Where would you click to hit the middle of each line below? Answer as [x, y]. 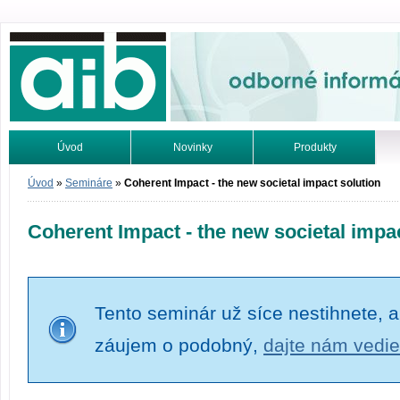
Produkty [315, 147]
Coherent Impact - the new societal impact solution [252, 183]
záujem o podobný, [179, 346]
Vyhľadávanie [70, 181]
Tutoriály [192, 181]
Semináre [89, 183]
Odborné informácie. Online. [239, 41]
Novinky [192, 147]
